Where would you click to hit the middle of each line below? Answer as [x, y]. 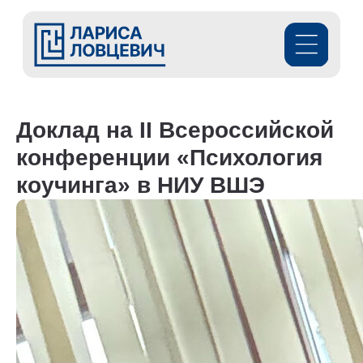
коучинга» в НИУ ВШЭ [141, 185]
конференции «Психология [169, 158]
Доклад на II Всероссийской [175, 130]
